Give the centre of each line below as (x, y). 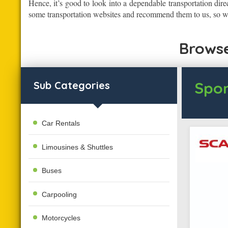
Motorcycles (61, 218)
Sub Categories (72, 85)
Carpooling (60, 194)
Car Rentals (61, 123)
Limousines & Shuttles (78, 147)
